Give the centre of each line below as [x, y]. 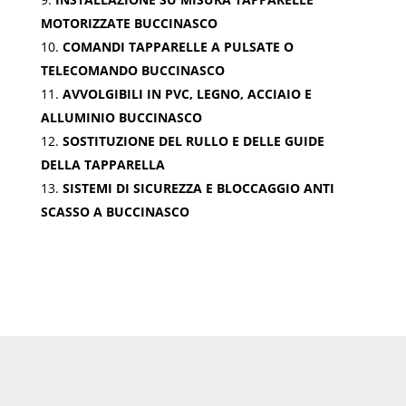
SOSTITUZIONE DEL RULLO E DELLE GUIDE [193, 140]
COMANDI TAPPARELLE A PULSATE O [178, 46]
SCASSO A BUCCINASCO [115, 211]
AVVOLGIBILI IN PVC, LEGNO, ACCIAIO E [187, 93]
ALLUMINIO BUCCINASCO [121, 117]
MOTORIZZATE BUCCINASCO [129, 23]
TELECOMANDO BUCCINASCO [132, 70]
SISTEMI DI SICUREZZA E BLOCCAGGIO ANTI [198, 188]
